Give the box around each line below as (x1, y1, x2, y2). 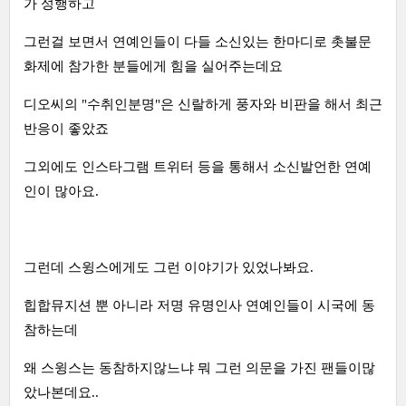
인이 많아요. (24, 183, 99, 198)
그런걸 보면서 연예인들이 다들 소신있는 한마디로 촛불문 (24, 34, 372, 49)
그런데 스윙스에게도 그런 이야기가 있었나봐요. (24, 259, 314, 275)
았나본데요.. (24, 384, 99, 400)
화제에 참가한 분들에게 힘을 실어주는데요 (24, 58, 283, 73)
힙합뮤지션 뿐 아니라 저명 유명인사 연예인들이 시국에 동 (24, 297, 375, 313)
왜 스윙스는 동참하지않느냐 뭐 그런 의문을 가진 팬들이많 (24, 360, 375, 375)
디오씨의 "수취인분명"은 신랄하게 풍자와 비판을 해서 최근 (24, 96, 382, 111)
